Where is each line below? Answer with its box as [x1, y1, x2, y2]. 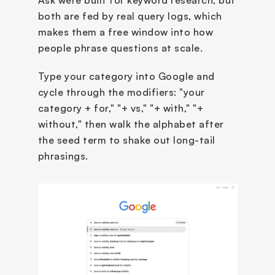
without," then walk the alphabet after [37, 118, 224, 131]
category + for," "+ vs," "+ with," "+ [37, 102, 203, 115]
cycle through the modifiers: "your [37, 86, 205, 99]
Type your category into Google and [37, 70, 215, 83]
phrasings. [37, 150, 91, 163]
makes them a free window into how [37, 26, 213, 39]
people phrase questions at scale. [37, 42, 203, 55]
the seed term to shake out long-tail [37, 134, 215, 147]
